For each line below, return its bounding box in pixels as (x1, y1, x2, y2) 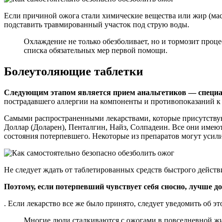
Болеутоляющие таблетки (4, 65, 143, 78)
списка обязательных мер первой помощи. (24, 46, 167, 55)
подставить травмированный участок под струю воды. (4, 20, 189, 29)
